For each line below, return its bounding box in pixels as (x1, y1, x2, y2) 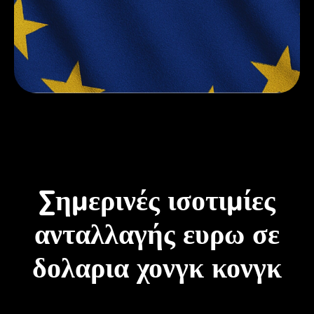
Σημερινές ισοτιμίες (39, 182, 275, 220)
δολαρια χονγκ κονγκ (32, 249, 282, 287)
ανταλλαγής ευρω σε (34, 215, 280, 254)
